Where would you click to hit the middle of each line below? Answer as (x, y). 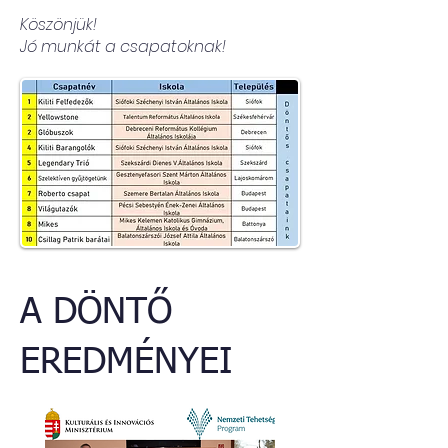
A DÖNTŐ (96, 313)
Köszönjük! (58, 24)
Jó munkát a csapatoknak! (123, 46)
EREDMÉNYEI (126, 363)
